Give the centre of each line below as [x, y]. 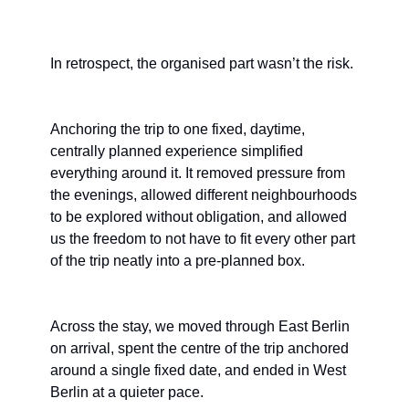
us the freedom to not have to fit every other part [203, 239]
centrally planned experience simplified [177, 152]
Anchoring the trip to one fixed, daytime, [178, 130]
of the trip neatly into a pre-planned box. [178, 261]
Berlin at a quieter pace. [127, 393]
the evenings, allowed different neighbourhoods [204, 195]
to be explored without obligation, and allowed [199, 217]
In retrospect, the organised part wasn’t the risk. [202, 64]
